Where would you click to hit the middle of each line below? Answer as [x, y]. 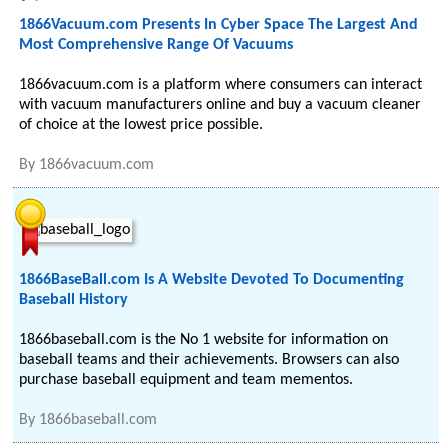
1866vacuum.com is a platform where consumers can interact [221, 85]
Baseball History [74, 300]
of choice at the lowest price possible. [141, 125]
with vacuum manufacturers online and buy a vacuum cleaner [220, 105]
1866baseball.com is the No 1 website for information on [204, 340]
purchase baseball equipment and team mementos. [186, 380]
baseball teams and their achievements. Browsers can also [209, 360]
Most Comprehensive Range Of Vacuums [156, 45]
